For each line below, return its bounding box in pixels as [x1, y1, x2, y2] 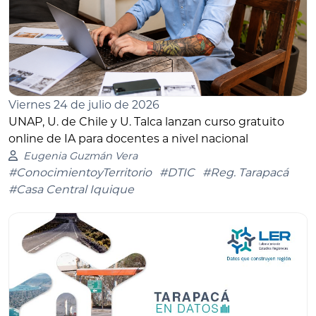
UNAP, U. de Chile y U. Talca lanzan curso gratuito [8, 114, 284, 128]
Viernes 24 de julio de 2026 [8, 97, 159, 111]
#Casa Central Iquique [8, 182, 134, 196]
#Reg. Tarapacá [202, 165, 288, 179]
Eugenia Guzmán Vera [23, 149, 138, 162]
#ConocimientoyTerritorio [8, 165, 152, 179]
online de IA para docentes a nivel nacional [8, 131, 248, 145]
